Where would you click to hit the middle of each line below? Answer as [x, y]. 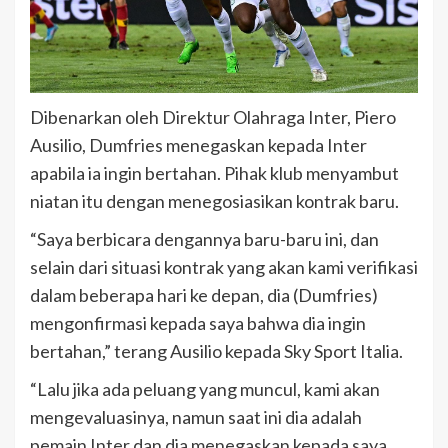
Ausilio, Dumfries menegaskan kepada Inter [198, 145]
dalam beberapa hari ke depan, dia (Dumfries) [204, 295]
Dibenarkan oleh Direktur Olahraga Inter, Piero [213, 117]
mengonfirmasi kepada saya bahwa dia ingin [198, 323]
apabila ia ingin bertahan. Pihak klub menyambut [214, 173]
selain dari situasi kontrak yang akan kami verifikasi [224, 267]
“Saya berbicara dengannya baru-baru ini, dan [204, 239]
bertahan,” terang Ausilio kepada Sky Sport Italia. [216, 351]
